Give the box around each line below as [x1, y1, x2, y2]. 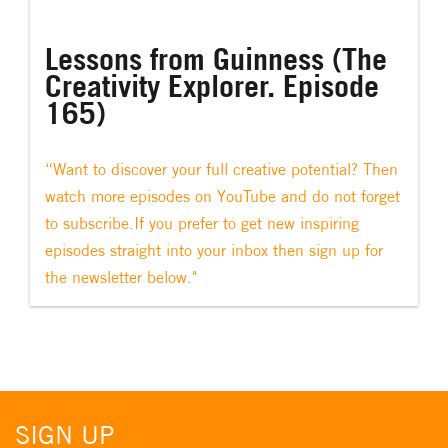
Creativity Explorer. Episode [45, 66, 379, 104]
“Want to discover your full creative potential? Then [45, 158, 398, 179]
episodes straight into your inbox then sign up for [45, 239, 383, 260]
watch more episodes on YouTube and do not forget [45, 185, 400, 206]
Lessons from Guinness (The [45, 39, 387, 77]
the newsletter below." [45, 266, 197, 287]
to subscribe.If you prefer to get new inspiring [45, 212, 359, 233]
